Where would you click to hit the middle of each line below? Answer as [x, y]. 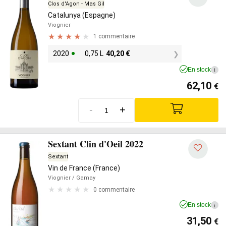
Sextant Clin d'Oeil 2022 [96, 144]
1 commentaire [114, 36]
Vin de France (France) [84, 168]
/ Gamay [83, 178]
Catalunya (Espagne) [82, 15]
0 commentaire [114, 189]
